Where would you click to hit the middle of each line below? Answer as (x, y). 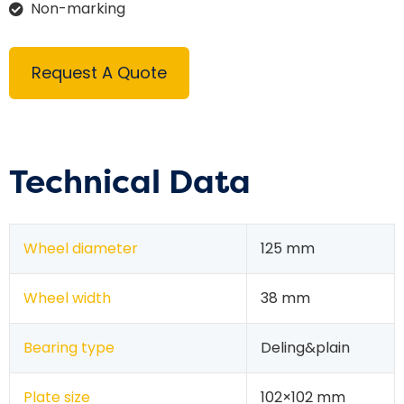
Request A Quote (99, 72)
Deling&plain (305, 347)
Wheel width (67, 298)
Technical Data (130, 181)
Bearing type (69, 347)
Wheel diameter (81, 248)
